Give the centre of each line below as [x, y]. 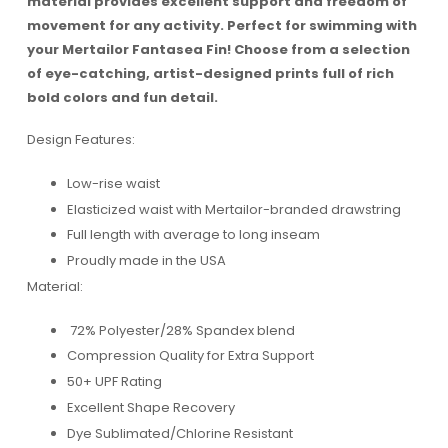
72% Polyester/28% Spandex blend [180, 330]
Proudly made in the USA [146, 261]
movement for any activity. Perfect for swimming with [221, 25]
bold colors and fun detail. [122, 97]
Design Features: [80, 140]
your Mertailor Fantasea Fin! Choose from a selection [218, 49]
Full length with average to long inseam [193, 235]
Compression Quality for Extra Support [190, 356]
